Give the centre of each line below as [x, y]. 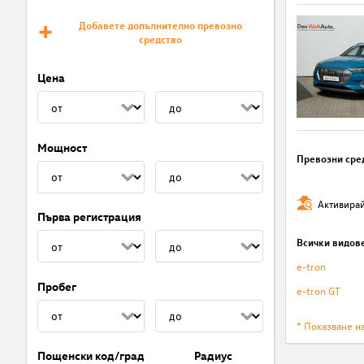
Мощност [62, 147]
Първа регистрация [89, 217]
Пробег [56, 286]
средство [160, 39]
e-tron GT [318, 291]
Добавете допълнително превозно [160, 25]
